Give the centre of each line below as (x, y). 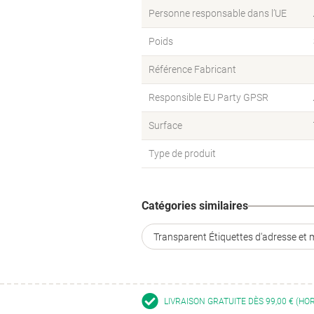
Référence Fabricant (192, 69)
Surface (165, 125)
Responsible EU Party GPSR (209, 97)
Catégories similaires (195, 206)
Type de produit (182, 153)
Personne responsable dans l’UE (218, 13)
